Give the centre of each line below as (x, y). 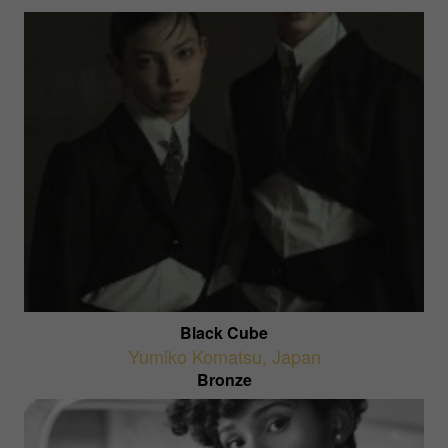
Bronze (224, 379)
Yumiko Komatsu (194, 355)
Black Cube (224, 332)
